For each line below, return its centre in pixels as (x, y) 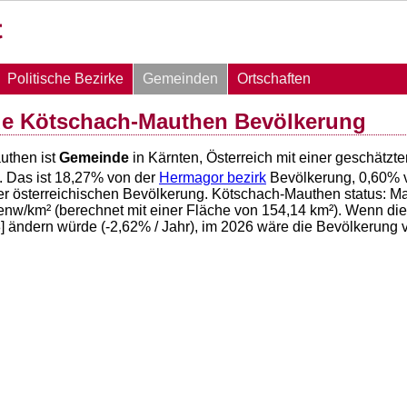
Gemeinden (180, 79)
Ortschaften (274, 79)
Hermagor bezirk (213, 178)
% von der (125, 178)
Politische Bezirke (65, 79)
